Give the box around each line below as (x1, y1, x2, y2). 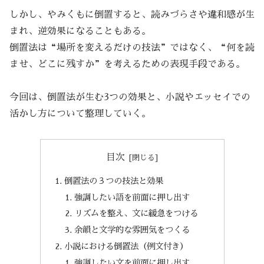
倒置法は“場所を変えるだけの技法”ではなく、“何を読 (9, 42, 255, 52)
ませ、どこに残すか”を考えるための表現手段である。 (9, 59, 245, 69)
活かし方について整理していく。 (9, 109, 151, 119)
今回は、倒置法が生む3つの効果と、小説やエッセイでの (9, 93, 250, 103)
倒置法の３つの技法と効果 (64, 176, 163, 185)
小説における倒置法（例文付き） (64, 242, 188, 251)
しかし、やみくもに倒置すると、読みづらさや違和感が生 (9, 9, 255, 19)
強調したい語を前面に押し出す (74, 193, 190, 202)
